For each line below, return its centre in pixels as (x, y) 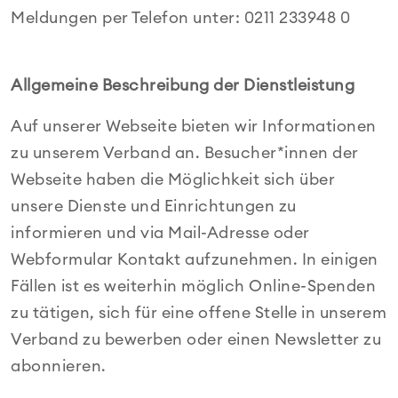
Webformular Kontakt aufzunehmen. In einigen (195, 259)
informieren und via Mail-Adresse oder (160, 233)
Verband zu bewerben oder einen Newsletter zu (196, 339)
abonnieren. (59, 366)
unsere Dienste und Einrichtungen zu (154, 206)
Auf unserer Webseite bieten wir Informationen (194, 126)
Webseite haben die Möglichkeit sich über (173, 179)
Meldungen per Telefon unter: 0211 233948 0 (180, 18)
